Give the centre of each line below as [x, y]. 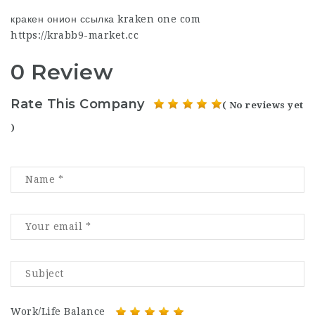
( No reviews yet [263, 105]
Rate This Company [78, 104]
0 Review [62, 72]
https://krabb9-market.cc [75, 35]
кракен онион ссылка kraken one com [105, 19]
